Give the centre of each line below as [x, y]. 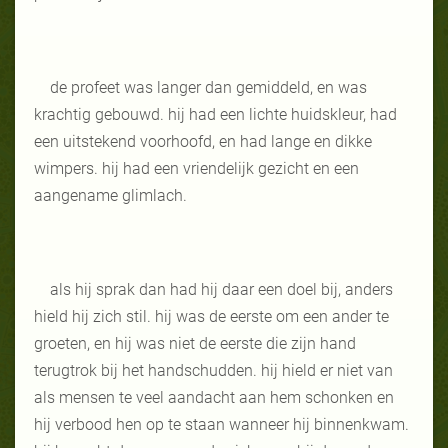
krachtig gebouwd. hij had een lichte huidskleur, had [215, 114]
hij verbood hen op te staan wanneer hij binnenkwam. [221, 424]
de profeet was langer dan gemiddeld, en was [208, 87]
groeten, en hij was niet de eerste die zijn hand [195, 343]
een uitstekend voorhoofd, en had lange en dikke [203, 141]
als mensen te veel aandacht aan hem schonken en [214, 397]
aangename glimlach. [110, 195]
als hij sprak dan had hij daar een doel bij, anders [221, 289]
